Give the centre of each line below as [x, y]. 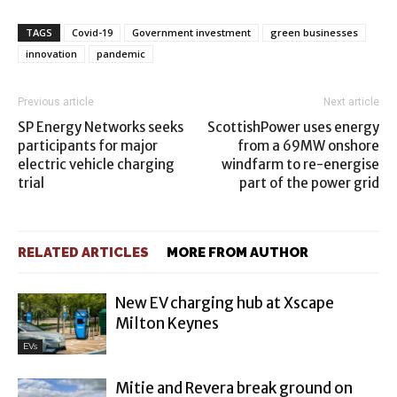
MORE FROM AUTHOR [237, 253]
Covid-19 [92, 32]
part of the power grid [309, 183]
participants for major [88, 146]
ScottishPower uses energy [293, 127]
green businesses [314, 32]
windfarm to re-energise [300, 164]
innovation [51, 54]
